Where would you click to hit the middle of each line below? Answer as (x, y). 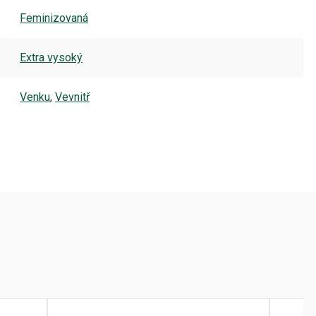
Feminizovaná (54, 18)
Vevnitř (72, 97)
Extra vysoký (51, 57)
